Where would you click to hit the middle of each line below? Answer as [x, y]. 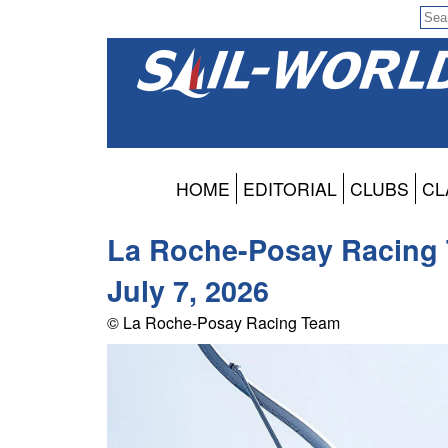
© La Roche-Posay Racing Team [223, 323]
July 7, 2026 [188, 291]
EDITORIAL [290, 189]
